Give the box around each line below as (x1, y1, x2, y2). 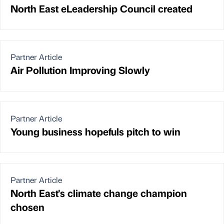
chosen (10, 200, 44, 214)
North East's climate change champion (10, 186, 187, 200)
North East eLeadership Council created (10, 1, 192, 15)
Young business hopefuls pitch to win (10, 124, 180, 138)
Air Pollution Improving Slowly (10, 63, 150, 77)
